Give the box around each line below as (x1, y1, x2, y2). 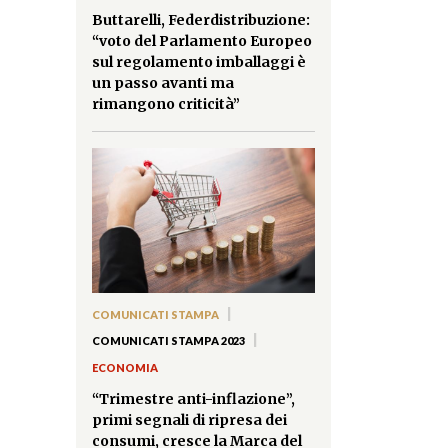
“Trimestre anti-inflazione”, (92, 390, 295, 409)
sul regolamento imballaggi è (92, 53, 306, 72)
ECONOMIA (92, 360, 158, 374)
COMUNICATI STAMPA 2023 (92, 334, 245, 348)
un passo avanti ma (92, 74, 234, 93)
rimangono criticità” (92, 95, 240, 114)
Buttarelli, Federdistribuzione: (92, 11, 310, 30)
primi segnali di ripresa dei (92, 411, 287, 430)
